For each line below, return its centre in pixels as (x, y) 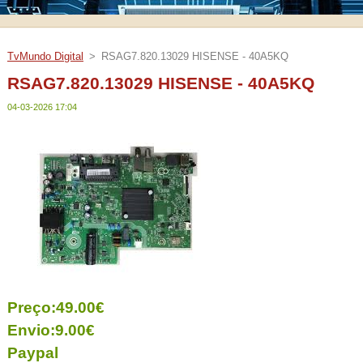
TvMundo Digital (45, 56)
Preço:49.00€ (56, 308)
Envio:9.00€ (51, 331)
